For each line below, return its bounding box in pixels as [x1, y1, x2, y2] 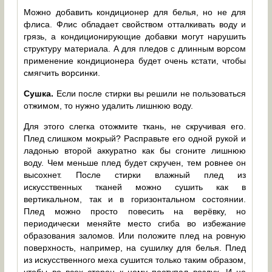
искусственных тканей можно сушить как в [24, 182, 246, 192]
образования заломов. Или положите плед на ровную [24, 230, 246, 240]
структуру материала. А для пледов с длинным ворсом [24, 43, 246, 53]
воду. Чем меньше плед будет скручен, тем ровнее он [24, 157, 246, 168]
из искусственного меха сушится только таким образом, [24, 254, 246, 265]
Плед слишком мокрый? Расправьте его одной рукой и [24, 133, 246, 143]
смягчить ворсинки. [24, 67, 101, 78]
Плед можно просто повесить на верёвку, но [24, 206, 246, 216]
